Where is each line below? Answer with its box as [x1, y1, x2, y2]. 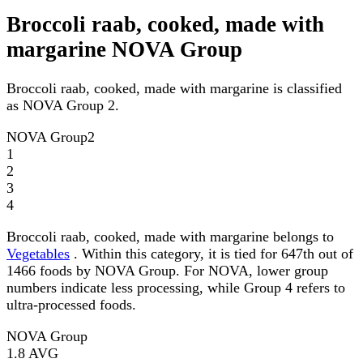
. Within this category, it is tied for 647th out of [70, 246, 353, 263]
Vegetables [6, 246, 70, 263]
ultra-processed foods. [6, 297, 136, 314]
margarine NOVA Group [6, 37, 242, 62]
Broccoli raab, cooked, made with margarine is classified [6, 80, 342, 97]
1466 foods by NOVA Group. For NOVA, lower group [6, 263, 328, 280]
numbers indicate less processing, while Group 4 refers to [6, 280, 345, 297]
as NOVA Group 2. [6, 97, 119, 114]
